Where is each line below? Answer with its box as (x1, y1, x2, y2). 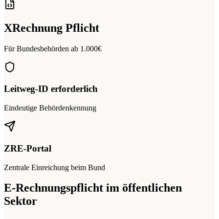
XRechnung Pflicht (4, 21, 99, 34)
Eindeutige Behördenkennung (4, 104, 96, 112)
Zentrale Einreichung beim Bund (4, 163, 105, 172)
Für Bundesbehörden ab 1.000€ (4, 44, 102, 53)
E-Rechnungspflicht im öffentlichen (4, 181, 182, 195)
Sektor (4, 195, 37, 208)
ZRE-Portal (4, 143, 51, 153)
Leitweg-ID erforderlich (4, 84, 98, 94)
